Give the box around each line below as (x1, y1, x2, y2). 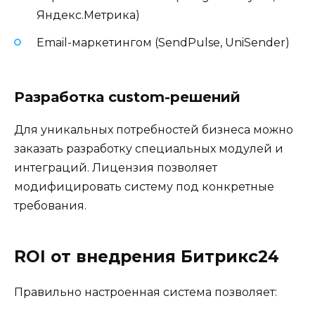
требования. (14, 198, 86, 212)
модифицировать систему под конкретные (14, 179, 274, 193)
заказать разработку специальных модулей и (14, 141, 283, 155)
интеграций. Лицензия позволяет (14, 160, 217, 174)
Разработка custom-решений (14, 88, 240, 105)
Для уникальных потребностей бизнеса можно (14, 122, 293, 136)
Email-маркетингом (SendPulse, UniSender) (37, 35, 290, 49)
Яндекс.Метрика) (37, 8, 140, 22)
